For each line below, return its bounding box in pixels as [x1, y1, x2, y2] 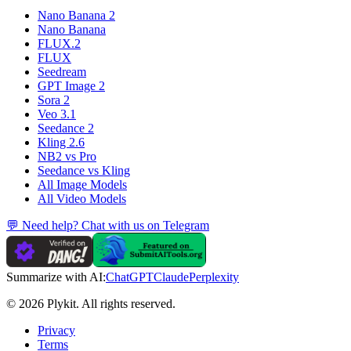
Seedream [38, 65, 86, 79]
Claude [154, 270, 189, 284]
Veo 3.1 [38, 107, 76, 121]
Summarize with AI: [6, 270, 106, 284]
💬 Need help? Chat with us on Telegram [6, 219, 209, 233]
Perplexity [189, 270, 239, 284]
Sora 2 [38, 93, 70, 107]
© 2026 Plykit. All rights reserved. [6, 297, 175, 311]
